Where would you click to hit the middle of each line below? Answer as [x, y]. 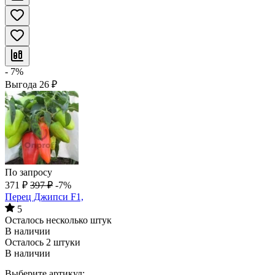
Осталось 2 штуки [43, 242]
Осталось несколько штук [58, 220]
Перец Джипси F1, [44, 196]
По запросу [29, 172]
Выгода [22, 84]
